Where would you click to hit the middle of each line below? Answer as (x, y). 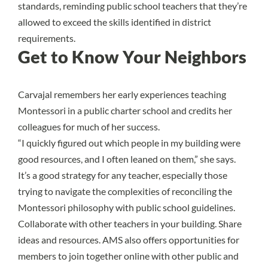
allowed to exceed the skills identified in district (115, 22)
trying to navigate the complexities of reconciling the (125, 191)
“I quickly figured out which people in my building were (129, 142)
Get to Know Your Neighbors (132, 57)
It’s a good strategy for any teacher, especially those (123, 175)
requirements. (47, 38)
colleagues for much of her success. (89, 126)
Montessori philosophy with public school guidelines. (127, 207)
